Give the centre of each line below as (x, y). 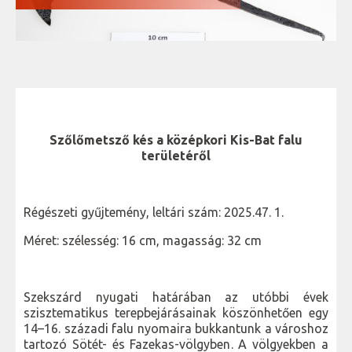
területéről (176, 156)
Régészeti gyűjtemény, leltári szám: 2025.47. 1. (154, 213)
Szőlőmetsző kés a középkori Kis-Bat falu (176, 140)
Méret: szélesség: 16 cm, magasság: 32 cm (143, 241)
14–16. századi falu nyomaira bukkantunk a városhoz (176, 329)
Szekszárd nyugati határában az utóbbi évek (176, 297)
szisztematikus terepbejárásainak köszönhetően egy (176, 313)
